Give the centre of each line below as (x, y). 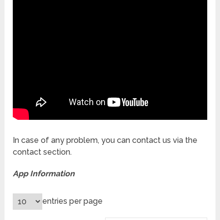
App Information (44, 173)
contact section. (42, 152)
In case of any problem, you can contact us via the (105, 140)
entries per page (73, 201)
